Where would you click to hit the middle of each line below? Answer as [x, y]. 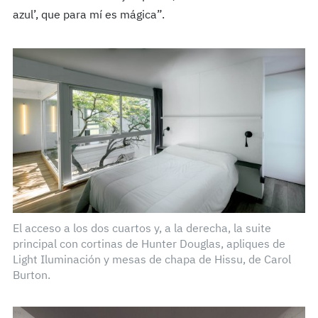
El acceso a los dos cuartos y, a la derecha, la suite [142, 230]
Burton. [31, 276]
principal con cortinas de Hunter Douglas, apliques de [149, 245]
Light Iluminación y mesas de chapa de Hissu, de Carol [152, 261]
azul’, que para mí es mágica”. [88, 16]
